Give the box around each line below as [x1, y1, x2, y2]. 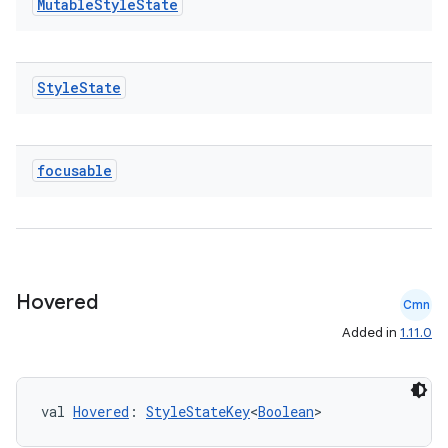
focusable [37, 161, 112, 180]
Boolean [258, 402, 314, 421]
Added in [342, 324, 400, 341]
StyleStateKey [146, 402, 250, 421]
